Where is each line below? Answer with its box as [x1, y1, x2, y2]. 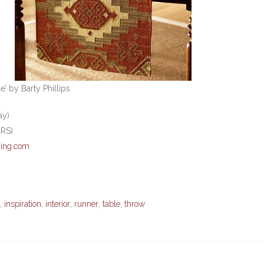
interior [45, 199, 70, 209]
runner [74, 199, 98, 209]
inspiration [4, 199, 41, 209]
